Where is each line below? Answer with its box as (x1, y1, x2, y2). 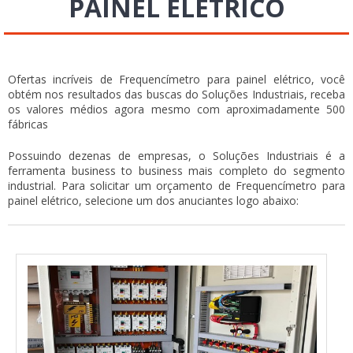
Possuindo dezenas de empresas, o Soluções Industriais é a (8, 148, 345, 164)
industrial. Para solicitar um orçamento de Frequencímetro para (8, 178, 345, 194)
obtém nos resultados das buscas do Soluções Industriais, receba (8, 87, 345, 102)
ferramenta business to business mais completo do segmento (8, 163, 345, 179)
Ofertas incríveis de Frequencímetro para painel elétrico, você (8, 72, 345, 87)
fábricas (8, 117, 48, 132)
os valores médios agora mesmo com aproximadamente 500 (8, 102, 345, 117)
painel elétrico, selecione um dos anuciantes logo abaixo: (8, 193, 299, 209)
